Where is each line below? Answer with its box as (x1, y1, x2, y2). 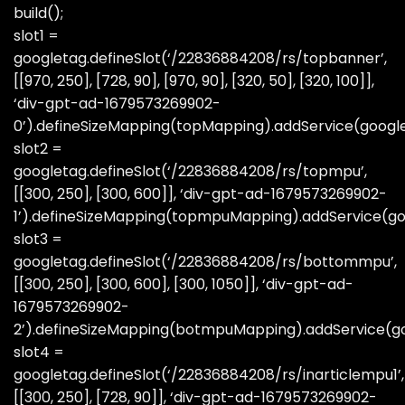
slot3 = (14, 228, 62, 250)
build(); (14, 2, 63, 24)
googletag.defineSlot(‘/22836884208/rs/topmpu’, (14, 160, 367, 182)
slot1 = (14, 24, 59, 46)
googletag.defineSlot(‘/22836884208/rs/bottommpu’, (14, 250, 397, 272)
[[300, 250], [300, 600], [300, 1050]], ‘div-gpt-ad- (14, 273, 353, 295)
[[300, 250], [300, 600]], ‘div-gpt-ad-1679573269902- (14, 183, 387, 204)
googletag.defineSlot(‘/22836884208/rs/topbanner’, (14, 47, 387, 69)
